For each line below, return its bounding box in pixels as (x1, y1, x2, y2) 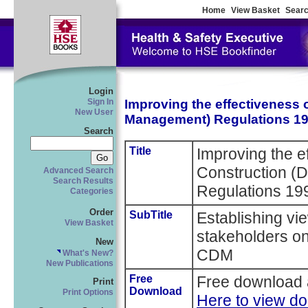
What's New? (60, 248, 113, 257)
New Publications (46, 258, 113, 267)
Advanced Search (43, 166, 113, 175)
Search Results (53, 176, 113, 185)
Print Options (63, 288, 113, 297)
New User (75, 108, 113, 116)
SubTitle (129, 209, 173, 221)
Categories (70, 186, 113, 195)
